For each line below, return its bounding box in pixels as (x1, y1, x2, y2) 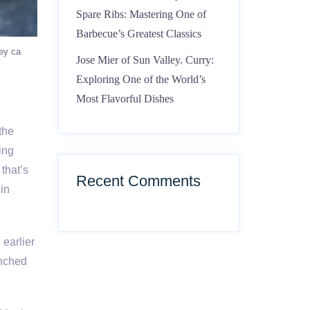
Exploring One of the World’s (75, 73, 206, 85)
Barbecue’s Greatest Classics (75, 28, 201, 39)
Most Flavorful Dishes (75, 93, 174, 104)
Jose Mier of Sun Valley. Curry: (75, 54, 214, 66)
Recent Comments (75, 172, 201, 190)
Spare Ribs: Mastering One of (75, 8, 206, 20)
